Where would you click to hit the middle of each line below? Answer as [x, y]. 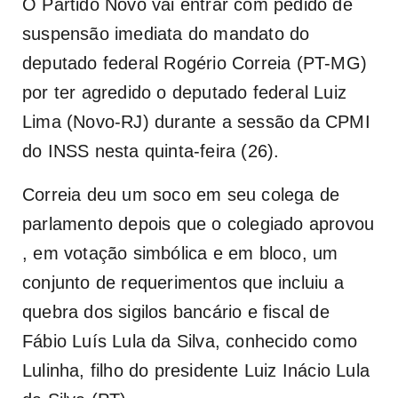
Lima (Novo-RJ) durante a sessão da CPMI [196, 122]
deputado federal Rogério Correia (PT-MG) [195, 64]
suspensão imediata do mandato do [166, 34]
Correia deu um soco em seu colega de [181, 195]
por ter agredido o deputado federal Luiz [185, 93]
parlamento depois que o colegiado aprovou [199, 224]
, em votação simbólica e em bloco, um [180, 254]
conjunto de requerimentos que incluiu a [183, 283]
